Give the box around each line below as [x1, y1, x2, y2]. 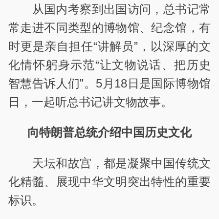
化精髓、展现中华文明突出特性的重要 [8, 175, 211, 188]
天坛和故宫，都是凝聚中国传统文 [32, 156, 211, 170]
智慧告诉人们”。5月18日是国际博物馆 [8, 77, 211, 90]
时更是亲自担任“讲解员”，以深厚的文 [8, 40, 211, 53]
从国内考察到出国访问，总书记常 [32, 2, 211, 16]
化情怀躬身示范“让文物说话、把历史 [8, 58, 211, 72]
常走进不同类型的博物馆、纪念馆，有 [8, 21, 211, 35]
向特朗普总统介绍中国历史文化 [27, 126, 192, 139]
